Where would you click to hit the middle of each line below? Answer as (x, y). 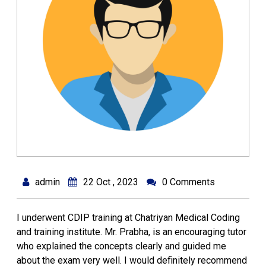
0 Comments (189, 182)
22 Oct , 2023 (111, 182)
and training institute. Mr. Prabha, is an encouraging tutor (132, 232)
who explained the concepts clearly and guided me (121, 246)
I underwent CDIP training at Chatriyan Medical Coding (128, 218)
